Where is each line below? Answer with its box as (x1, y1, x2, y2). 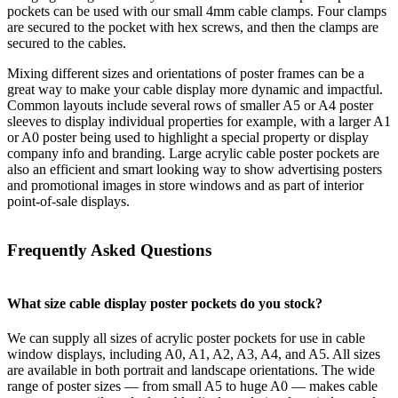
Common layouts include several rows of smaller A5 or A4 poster (7, 98, 373, 113)
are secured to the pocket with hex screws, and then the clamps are (7, 20, 378, 35)
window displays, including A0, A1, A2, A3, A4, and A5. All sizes (7, 346, 380, 362)
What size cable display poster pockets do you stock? (7, 295, 322, 311)
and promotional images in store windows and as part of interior (7, 178, 363, 193)
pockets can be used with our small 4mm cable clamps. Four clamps (7, 4, 386, 19)
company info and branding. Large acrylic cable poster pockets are (7, 146, 379, 161)
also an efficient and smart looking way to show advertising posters (7, 162, 382, 177)
